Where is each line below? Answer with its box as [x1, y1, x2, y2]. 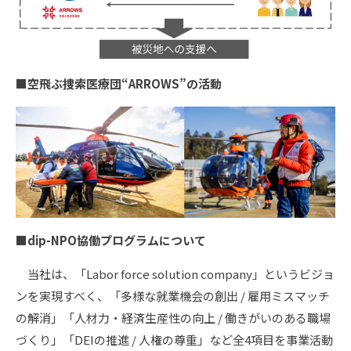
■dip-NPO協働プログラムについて [16, 232, 206, 249]
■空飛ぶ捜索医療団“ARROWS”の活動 [16, 74, 222, 92]
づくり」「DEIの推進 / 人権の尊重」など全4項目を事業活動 [16, 331, 333, 349]
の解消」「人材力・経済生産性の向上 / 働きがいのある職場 [16, 309, 331, 327]
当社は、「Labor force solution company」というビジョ [16, 266, 335, 283]
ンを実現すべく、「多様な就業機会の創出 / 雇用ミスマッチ [16, 288, 330, 305]
